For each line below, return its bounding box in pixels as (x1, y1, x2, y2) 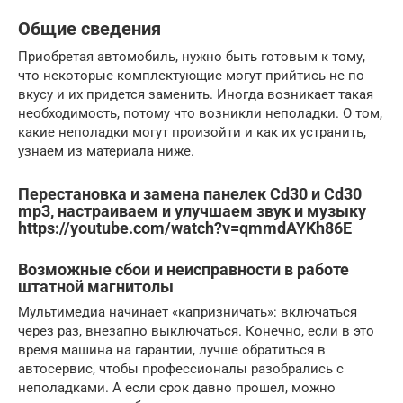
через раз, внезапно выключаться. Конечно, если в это (18, 322, 374, 339)
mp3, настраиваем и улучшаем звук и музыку (18, 201, 366, 220)
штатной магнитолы (18, 276, 174, 296)
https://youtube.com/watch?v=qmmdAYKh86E (18, 218, 352, 237)
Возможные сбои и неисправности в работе (18, 259, 349, 279)
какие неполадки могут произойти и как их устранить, (18, 123, 366, 140)
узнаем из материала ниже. (18, 142, 194, 159)
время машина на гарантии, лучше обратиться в (18, 341, 326, 358)
